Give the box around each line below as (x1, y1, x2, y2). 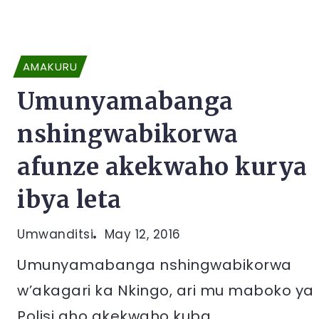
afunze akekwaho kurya (17, 152, 308, 182)
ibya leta (17, 185, 122, 214)
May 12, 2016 (104, 226, 181, 243)
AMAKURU (23, 59, 78, 74)
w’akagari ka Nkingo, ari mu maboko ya (17, 281, 314, 300)
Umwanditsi (17, 226, 93, 243)
